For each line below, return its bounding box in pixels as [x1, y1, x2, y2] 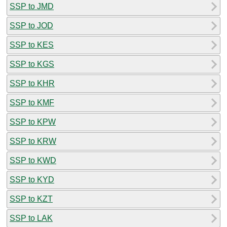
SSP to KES [10, 40, 54, 49]
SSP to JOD [10, 21, 53, 30]
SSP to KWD [10, 156, 56, 165]
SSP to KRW [10, 136, 56, 145]
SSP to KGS [10, 59, 54, 68]
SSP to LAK [10, 213, 53, 222]
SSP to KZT [10, 194, 53, 203]
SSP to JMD [10, 2, 54, 11]
